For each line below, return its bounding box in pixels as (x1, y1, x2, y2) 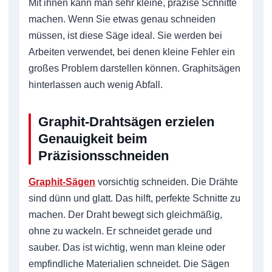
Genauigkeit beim (38, 131, 148, 147)
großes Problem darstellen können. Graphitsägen (29, 63, 240, 74)
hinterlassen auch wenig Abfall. (29, 80, 163, 90)
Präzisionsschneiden (38, 148, 169, 164)
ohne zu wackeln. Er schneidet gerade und (29, 226, 212, 237)
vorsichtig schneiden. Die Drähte (95, 177, 238, 188)
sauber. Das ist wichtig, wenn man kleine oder (29, 242, 225, 253)
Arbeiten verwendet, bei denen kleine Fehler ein (29, 47, 235, 58)
